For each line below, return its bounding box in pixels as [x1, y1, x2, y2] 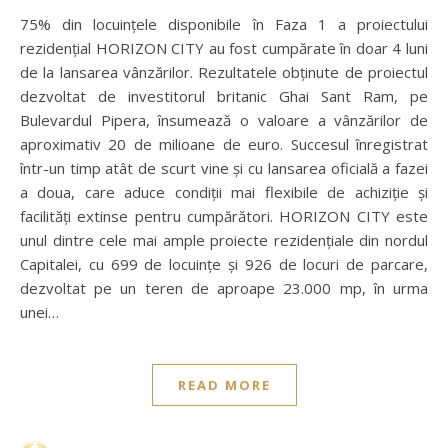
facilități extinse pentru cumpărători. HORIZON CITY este [20, 206, 428, 226]
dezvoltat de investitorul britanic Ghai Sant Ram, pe [20, 86, 428, 106]
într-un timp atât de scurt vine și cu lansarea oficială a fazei [20, 158, 428, 178]
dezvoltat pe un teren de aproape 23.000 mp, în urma [20, 278, 428, 298]
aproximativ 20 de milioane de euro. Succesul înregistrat [20, 134, 428, 154]
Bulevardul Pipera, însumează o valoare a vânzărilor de [20, 110, 428, 130]
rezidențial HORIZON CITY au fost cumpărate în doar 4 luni [20, 38, 428, 58]
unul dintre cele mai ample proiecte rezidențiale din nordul [20, 230, 428, 250]
